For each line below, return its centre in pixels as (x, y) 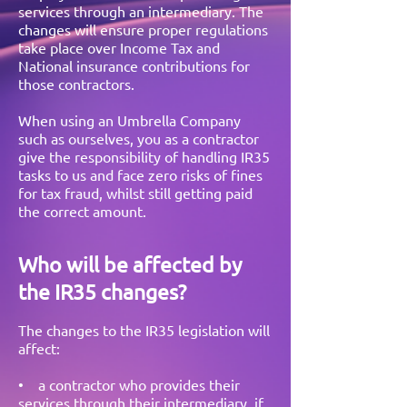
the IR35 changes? (102, 291)
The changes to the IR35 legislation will (144, 330)
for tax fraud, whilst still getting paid (135, 193)
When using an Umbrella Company (129, 120)
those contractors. (78, 84)
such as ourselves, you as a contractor (139, 138)
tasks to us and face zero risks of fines (140, 174)
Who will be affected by (130, 264)
